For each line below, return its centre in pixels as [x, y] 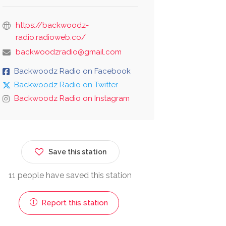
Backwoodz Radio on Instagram [72, 99]
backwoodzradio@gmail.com [68, 52]
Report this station [73, 203]
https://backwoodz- [52, 25]
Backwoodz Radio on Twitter [66, 85]
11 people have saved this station [70, 176]
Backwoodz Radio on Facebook [72, 71]
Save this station [77, 152]
